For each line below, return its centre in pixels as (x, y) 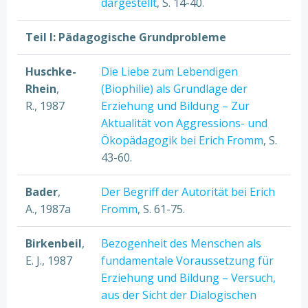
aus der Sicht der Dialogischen (179, 295)
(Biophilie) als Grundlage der (174, 89)
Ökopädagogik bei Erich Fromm (182, 140)
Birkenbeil (54, 243)
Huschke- (51, 71)
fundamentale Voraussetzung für (187, 261)
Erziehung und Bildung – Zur (175, 106)
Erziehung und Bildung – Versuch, (188, 278)
